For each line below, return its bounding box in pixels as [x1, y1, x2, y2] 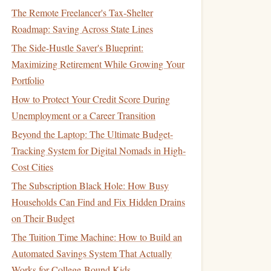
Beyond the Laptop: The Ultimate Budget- [11, 128, 173, 140]
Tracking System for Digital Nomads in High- [11, 144, 186, 157]
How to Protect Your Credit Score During [11, 93, 170, 105]
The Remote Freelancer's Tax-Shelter [11, 6, 153, 19]
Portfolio [11, 74, 44, 87]
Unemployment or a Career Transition [11, 109, 155, 122]
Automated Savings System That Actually [11, 247, 172, 260]
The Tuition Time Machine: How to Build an [11, 230, 182, 243]
